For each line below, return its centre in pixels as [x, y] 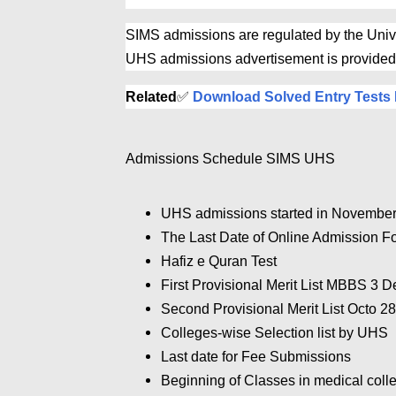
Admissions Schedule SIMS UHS [230, 159]
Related [151, 97]
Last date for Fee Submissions [256, 357]
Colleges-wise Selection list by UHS [276, 333]
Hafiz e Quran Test [219, 262]
